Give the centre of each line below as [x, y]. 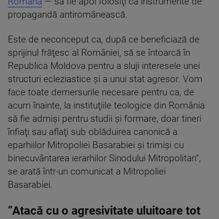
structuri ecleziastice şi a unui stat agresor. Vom [105, 79]
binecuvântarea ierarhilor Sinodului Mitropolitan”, [104, 158]
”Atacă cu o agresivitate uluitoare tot [104, 210]
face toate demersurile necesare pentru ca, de [101, 92]
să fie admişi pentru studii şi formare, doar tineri [105, 119]
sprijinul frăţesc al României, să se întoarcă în [99, 53]
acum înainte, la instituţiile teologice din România [106, 105]
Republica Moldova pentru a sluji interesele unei [104, 66]
